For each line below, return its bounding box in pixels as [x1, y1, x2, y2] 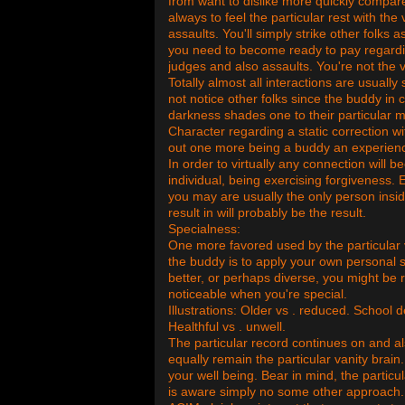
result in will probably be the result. [168, 205, 366, 220]
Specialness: [168, 221, 240, 236]
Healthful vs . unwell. [168, 319, 286, 334]
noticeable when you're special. [168, 287, 347, 301]
